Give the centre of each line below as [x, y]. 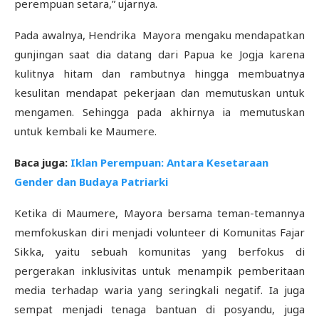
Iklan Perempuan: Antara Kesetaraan [169, 162]
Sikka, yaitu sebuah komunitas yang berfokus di [159, 251]
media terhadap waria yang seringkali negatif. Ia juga [159, 290]
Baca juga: [42, 162]
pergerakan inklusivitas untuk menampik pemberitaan [159, 271]
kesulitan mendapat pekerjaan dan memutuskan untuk [159, 93]
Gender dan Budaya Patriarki [91, 182]
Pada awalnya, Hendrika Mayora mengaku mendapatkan [159, 35]
